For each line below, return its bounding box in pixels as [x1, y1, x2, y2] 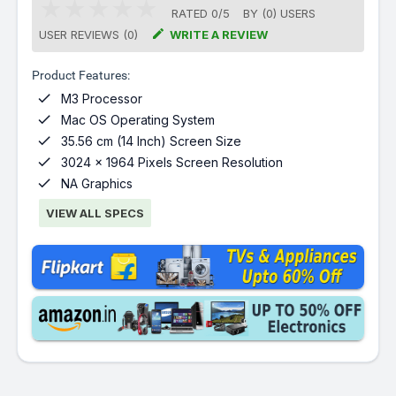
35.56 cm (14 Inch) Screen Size [61, 133, 242, 148]
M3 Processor [61, 91, 143, 106]
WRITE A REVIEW [170, 27, 269, 42]
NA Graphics [61, 176, 133, 191]
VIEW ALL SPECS [46, 206, 145, 220]
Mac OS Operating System [61, 112, 216, 127]
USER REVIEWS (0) [39, 27, 139, 42]
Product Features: [32, 68, 131, 82]
